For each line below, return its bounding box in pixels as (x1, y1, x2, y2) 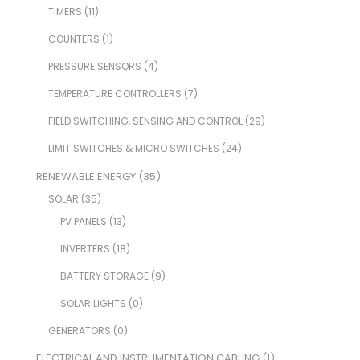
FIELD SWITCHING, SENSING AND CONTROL (47, 114, 243, 129)
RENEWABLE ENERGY (35, 168, 136, 184)
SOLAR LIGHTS (59, 296, 126, 310)
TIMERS (47, 5, 82, 19)
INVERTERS (59, 241, 110, 256)
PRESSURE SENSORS (47, 59, 141, 74)
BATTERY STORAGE (59, 268, 149, 283)
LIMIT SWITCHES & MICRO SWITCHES (47, 141, 219, 156)
